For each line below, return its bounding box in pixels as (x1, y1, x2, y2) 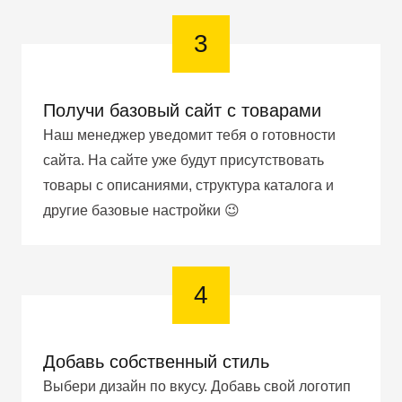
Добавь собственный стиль (43, 351, 269, 371)
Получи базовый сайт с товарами (43, 100, 321, 120)
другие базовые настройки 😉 (43, 202, 240, 218)
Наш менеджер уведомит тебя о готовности (43, 127, 336, 143)
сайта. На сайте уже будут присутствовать (43, 152, 324, 168)
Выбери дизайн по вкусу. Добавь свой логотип (43, 378, 351, 394)
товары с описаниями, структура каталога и (43, 177, 334, 193)
